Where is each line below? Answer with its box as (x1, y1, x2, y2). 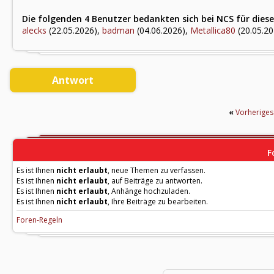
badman (102, 24, 135, 36)
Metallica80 (190, 24, 235, 36)
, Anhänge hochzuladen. (108, 186, 190, 196)
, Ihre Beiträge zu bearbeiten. (108, 196, 208, 207)
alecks (22, 24, 46, 36)
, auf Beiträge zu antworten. (108, 176, 202, 186)
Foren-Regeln (17, 215, 62, 225)
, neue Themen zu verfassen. (108, 165, 206, 176)
